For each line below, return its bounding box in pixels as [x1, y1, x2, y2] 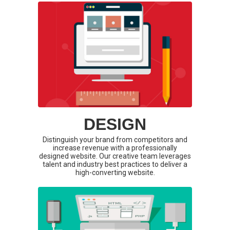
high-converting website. [75, 168, 155, 177]
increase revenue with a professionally [53, 144, 177, 152]
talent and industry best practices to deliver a [43, 160, 187, 169]
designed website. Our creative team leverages [39, 152, 191, 161]
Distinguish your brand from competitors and [43, 136, 187, 144]
